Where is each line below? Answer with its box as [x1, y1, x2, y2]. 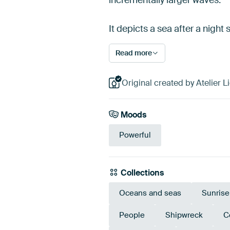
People [119, 210, 145, 221]
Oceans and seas [119, 188, 181, 199]
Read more [116, 48, 152, 57]
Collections [119, 167, 164, 179]
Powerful [119, 130, 151, 141]
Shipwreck [165, 210, 203, 221]
